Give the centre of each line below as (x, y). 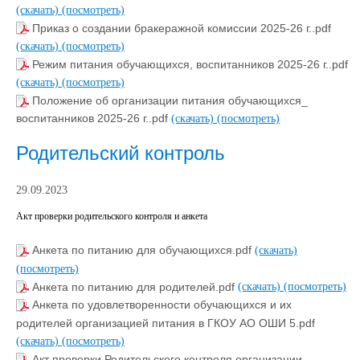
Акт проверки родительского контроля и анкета (112, 216)
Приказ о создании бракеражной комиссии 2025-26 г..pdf (182, 28)
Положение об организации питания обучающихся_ (170, 100)
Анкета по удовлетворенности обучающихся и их (162, 305)
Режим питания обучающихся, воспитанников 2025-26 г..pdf (190, 64)
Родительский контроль (121, 153)
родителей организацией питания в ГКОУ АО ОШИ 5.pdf (166, 323)
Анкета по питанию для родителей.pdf (135, 286)
